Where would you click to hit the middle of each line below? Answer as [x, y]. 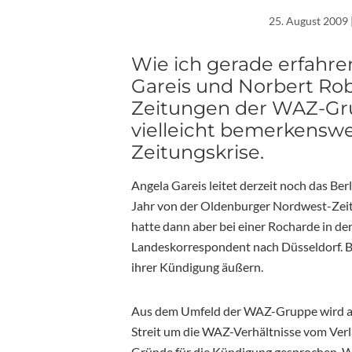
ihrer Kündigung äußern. [197, 266]
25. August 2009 [308, 20]
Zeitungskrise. [198, 152]
